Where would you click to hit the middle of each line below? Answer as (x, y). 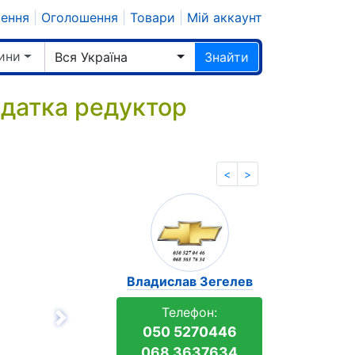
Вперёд (90, 327)
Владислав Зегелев (189, 281)
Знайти (227, 57)
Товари (153, 17)
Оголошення (80, 17)
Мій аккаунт (225, 17)
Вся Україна (91, 57)
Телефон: (190, 312)
